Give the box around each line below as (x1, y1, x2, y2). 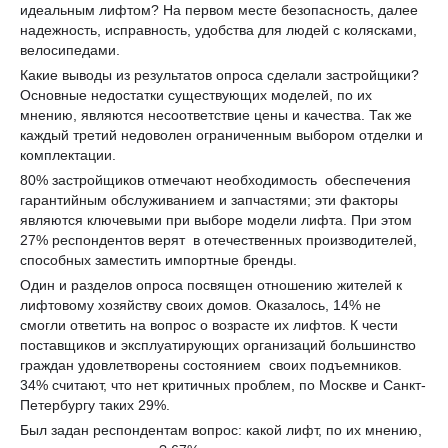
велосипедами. (20, 41, 120, 58)
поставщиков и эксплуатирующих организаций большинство (20, 336, 416, 353)
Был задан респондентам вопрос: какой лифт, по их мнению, (20, 421, 422, 438)
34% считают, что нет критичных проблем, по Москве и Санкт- (20, 376, 426, 393)
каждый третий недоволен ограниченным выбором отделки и (20, 126, 423, 143)
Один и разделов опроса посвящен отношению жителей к (20, 276, 402, 293)
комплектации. (20, 146, 124, 163)
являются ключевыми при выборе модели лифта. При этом (20, 211, 412, 228)
